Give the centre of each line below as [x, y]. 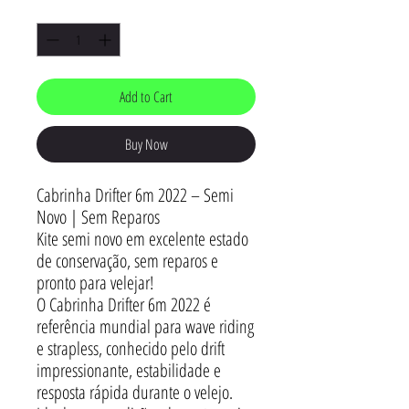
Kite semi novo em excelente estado [142, 238]
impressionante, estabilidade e [129, 370]
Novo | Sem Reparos [98, 216]
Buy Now [146, 144]
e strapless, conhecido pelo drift [131, 348]
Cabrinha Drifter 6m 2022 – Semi [135, 194]
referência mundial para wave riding [145, 326]
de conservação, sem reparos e [127, 260]
